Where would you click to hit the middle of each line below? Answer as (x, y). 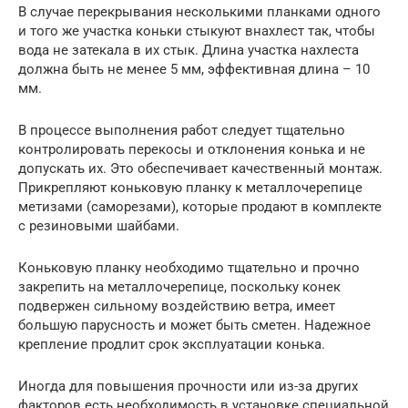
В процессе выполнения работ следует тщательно (182, 130)
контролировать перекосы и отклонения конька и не (192, 149)
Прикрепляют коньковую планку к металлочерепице (190, 187)
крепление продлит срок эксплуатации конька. (172, 344)
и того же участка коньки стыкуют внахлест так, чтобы (197, 31)
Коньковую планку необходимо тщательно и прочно (189, 267)
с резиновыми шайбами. (99, 225)
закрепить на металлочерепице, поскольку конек (179, 286)
